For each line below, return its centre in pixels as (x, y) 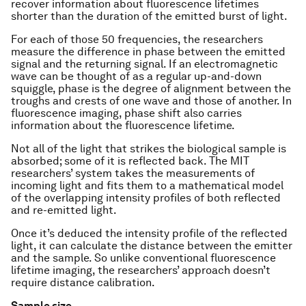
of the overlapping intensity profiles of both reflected (146, 198)
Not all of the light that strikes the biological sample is (149, 149)
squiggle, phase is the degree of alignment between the (151, 88)
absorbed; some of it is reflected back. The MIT (130, 161)
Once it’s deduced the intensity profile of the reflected (149, 233)
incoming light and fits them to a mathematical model (147, 185)
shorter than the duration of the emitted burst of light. (149, 16)
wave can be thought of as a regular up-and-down (136, 76)
